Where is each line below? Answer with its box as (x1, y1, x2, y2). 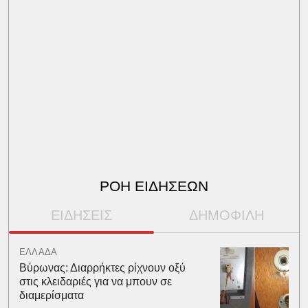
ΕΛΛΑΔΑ (19, 246, 58, 257)
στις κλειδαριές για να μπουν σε (19, 275, 172, 287)
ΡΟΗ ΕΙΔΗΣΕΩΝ (100, 177, 208, 194)
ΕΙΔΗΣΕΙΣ (50, 207, 112, 223)
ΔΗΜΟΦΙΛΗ (189, 207, 265, 223)
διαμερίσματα (19, 289, 84, 301)
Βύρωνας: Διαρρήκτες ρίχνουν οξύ (19, 261, 186, 274)
